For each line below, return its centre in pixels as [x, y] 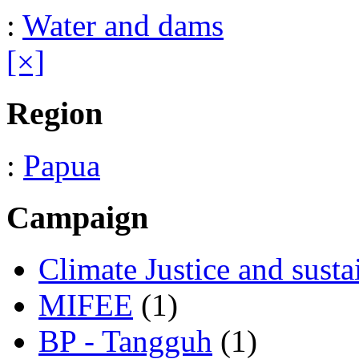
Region [54, 114]
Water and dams [123, 26]
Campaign [77, 217]
